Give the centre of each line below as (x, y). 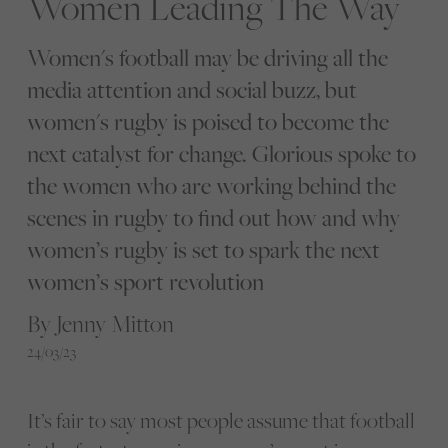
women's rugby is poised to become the (207, 121)
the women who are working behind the (211, 185)
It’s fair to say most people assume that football (220, 420)
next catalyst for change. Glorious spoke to (221, 153)
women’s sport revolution (145, 281)
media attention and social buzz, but (191, 89)
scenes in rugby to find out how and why (213, 217)
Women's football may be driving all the (207, 57)
